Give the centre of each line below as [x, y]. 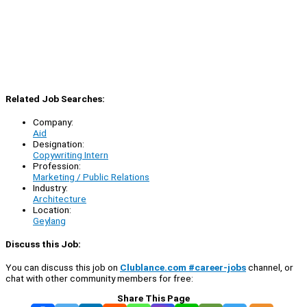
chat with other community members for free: [99, 279]
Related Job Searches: [55, 98]
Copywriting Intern [71, 155]
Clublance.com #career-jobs [183, 268]
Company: [53, 122]
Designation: [59, 144]
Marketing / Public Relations [91, 176]
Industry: [50, 187]
